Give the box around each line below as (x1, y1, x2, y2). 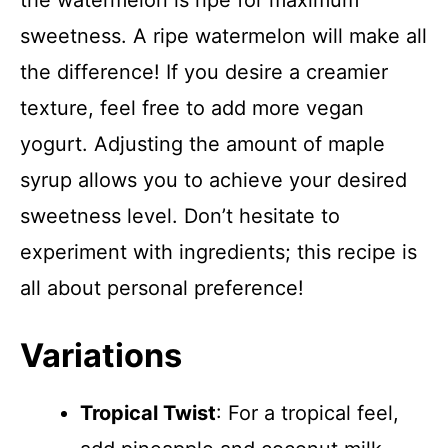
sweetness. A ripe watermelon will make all (20, 24, 427, 48)
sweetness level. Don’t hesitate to (20, 204, 340, 228)
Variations (20, 336, 182, 375)
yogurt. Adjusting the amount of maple (20, 132, 385, 156)
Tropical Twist (80, 401, 216, 425)
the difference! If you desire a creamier (20, 60, 388, 84)
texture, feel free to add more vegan (20, 96, 364, 120)
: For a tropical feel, (216, 401, 399, 425)
